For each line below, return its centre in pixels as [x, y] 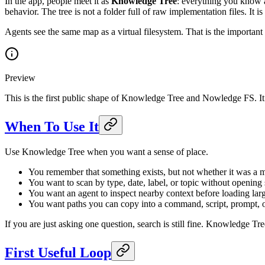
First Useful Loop [58, 253]
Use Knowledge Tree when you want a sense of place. [106, 152]
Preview [20, 78]
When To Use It [52, 127]
